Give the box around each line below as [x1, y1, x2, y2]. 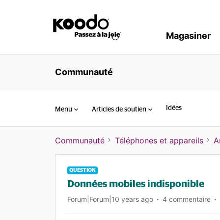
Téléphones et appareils [115, 136, 203, 145]
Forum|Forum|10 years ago [67, 195, 153, 203]
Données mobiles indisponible [67, 179, 204, 189]
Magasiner [166, 30, 211, 41]
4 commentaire [163, 195, 211, 203]
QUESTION [69, 167, 96, 173]
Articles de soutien [92, 106, 146, 113]
